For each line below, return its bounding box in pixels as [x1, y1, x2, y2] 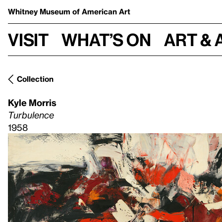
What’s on [61, 29, 151, 50]
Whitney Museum [8, 7, 72, 16]
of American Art [72, 7, 130, 16]
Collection [17, 74, 54, 83]
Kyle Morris [8, 97, 56, 108]
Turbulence [8, 110, 54, 120]
